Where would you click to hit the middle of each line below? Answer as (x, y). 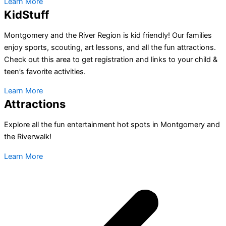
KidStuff (26, 15)
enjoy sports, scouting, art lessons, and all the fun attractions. (110, 47)
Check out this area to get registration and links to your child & (111, 59)
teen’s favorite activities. (46, 71)
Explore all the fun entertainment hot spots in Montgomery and (112, 124)
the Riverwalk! (29, 136)
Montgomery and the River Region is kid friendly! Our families (108, 35)
